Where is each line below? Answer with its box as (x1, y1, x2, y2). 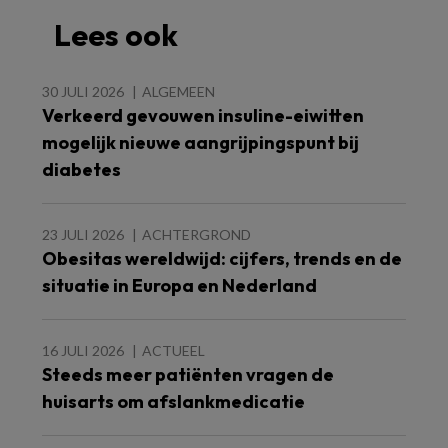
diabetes (42, 157, 121, 181)
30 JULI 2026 (42, 82, 124, 100)
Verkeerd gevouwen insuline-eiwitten (42, 103, 364, 127)
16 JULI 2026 (42, 341, 124, 359)
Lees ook (54, 15, 178, 54)
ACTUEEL (142, 341, 205, 359)
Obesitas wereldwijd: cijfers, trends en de (42, 246, 402, 270)
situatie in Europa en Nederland (42, 273, 317, 297)
